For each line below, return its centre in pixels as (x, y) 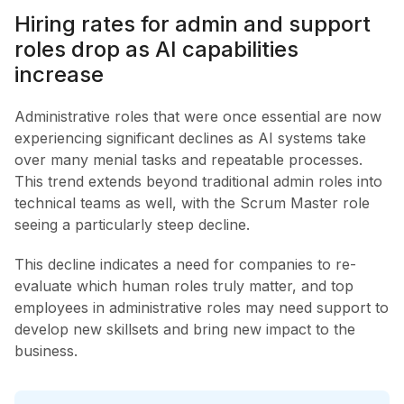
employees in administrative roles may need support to (202, 308)
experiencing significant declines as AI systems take (190, 138)
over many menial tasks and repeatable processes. (188, 160)
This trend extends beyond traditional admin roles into (198, 182)
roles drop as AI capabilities (156, 50)
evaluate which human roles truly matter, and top (184, 286)
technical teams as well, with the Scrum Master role (192, 203)
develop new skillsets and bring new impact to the (185, 330)
